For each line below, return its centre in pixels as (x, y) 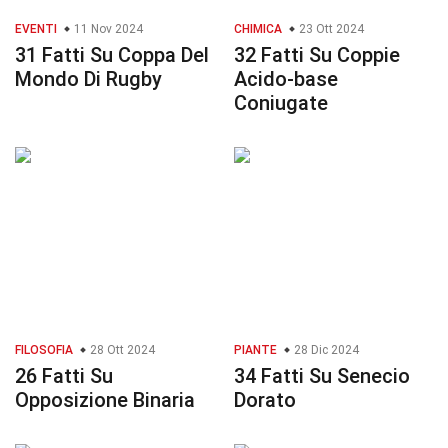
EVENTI (36, 29)
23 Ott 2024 (330, 29)
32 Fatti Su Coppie (317, 55)
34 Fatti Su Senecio (322, 376)
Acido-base (286, 79)
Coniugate (281, 103)
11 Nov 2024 (107, 29)
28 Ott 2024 (121, 350)
